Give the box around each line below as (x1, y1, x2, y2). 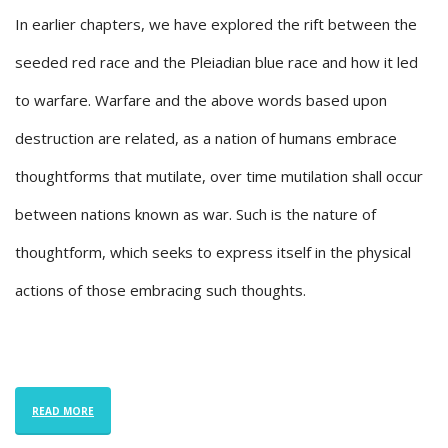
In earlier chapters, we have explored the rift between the (15, 14, 417, 35)
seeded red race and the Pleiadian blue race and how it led (15, 52, 418, 73)
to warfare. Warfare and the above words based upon (15, 90, 387, 111)
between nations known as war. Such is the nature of (15, 204, 376, 225)
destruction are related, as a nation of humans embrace (15, 128, 397, 149)
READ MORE (32, 404, 94, 419)
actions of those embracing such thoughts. (15, 280, 306, 301)
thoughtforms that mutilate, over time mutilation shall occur (15, 166, 423, 187)
